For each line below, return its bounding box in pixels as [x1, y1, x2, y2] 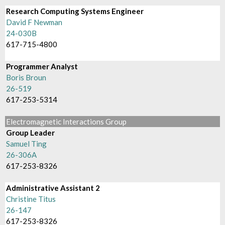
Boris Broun [6, 73, 47, 82]
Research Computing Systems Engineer [6, 7, 144, 16]
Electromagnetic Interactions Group [6, 117, 127, 126]
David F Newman [6, 18, 63, 27]
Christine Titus [6, 194, 56, 203]
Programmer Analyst [6, 62, 78, 71]
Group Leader [6, 128, 55, 137]
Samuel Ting [6, 139, 47, 148]
